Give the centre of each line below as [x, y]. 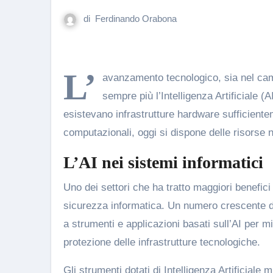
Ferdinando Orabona [136, 19]
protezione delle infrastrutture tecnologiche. [162, 242]
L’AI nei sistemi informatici [163, 162]
